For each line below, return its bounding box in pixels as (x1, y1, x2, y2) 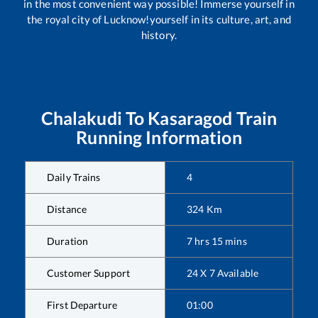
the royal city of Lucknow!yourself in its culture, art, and (27, 13, 291, 26)
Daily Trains (47, 171, 101, 184)
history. (141, 28, 177, 42)
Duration (47, 235, 89, 248)
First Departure (47, 299, 117, 312)
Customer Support (47, 267, 131, 280)
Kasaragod (148, 107, 233, 129)
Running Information (76, 126, 242, 148)
